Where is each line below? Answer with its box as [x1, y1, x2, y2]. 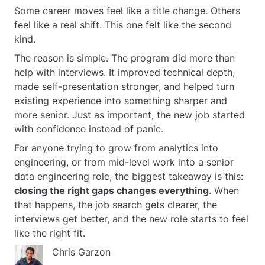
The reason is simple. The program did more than [14, 52, 235, 64]
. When [209, 185, 239, 196]
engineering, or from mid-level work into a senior [14, 156, 234, 168]
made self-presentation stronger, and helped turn [14, 80, 234, 92]
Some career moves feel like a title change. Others [14, 5, 240, 17]
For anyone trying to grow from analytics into [14, 142, 218, 154]
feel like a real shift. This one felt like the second [14, 19, 231, 31]
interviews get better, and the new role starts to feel [14, 213, 248, 225]
